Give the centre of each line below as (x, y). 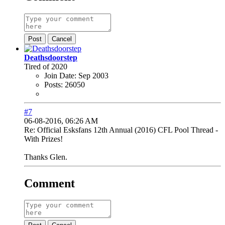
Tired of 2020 (46, 66)
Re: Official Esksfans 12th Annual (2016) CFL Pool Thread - (121, 130)
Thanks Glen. (46, 157)
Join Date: (60, 75)
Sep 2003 (93, 75)
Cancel (62, 39)
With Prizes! (43, 139)
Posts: (53, 84)
